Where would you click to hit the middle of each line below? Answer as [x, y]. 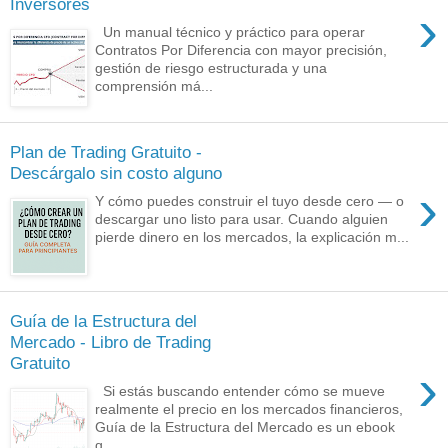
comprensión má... [154, 86]
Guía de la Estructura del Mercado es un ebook [245, 427]
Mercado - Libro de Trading [110, 341]
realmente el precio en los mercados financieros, [249, 409]
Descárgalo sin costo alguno [116, 172]
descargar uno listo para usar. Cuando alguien [242, 219]
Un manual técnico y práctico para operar [230, 32]
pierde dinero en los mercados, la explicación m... [252, 237]
